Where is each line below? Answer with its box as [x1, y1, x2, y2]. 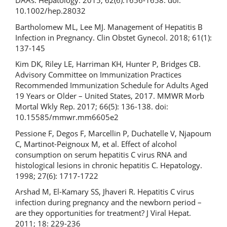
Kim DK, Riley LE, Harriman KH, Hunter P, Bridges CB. [15, 59, 201, 69]
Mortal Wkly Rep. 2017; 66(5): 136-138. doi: [15, 101, 168, 111]
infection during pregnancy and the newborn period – [15, 197, 202, 207]
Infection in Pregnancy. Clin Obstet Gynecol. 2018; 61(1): [15, 32, 212, 43]
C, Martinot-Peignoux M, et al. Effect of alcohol [15, 138, 177, 149]
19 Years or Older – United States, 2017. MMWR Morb [15, 91, 204, 101]
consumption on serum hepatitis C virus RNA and [15, 149, 187, 160]
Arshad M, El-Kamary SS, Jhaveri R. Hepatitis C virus [15, 186, 194, 197]
